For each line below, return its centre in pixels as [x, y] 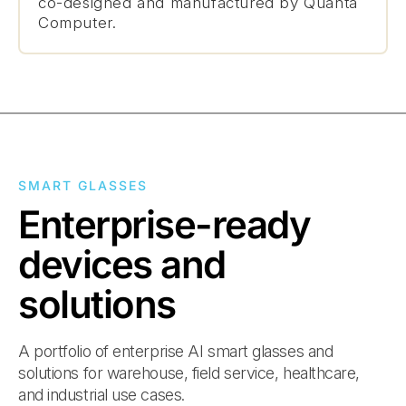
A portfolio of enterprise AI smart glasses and [176, 351]
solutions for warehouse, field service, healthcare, [189, 373]
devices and [122, 264]
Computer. [77, 23]
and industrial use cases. [101, 395]
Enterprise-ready [164, 224]
